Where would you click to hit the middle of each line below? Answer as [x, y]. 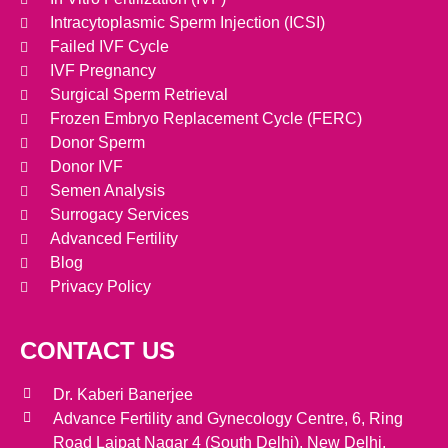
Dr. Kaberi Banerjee [122, 394]
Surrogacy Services [119, 214]
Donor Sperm [97, 142]
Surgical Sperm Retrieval [139, 94]
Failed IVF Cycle [109, 46]
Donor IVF [86, 166]
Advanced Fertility [114, 238]
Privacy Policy [100, 286]
